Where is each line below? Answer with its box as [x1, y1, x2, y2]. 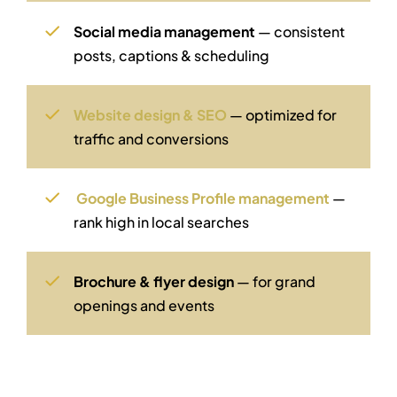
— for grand [234, 271, 316, 291]
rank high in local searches [74, 212, 250, 231]
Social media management [74, 21, 256, 41]
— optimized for [227, 105, 338, 124]
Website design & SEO [74, 105, 228, 124]
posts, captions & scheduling [74, 45, 270, 65]
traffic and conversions [74, 128, 230, 148]
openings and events [74, 295, 215, 315]
